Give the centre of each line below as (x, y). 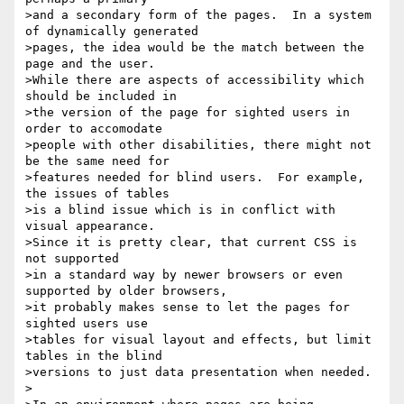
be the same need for (97, 161)
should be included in (101, 96)
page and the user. (90, 64)
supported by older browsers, (126, 291)
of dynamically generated (112, 32)
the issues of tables (97, 194)
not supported (72, 259)
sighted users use (87, 324)
